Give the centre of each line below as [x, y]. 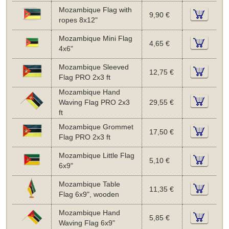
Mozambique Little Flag [96, 155]
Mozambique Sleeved [94, 67]
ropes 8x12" [78, 20]
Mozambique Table [89, 184]
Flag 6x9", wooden [89, 194]
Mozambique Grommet [96, 127]
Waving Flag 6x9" [87, 223]
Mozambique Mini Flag [95, 38]
